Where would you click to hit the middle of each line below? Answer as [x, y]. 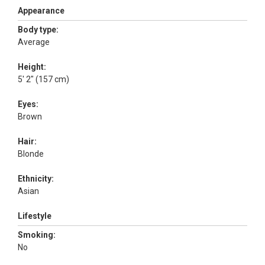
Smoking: [37, 235]
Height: [32, 67]
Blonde [32, 153]
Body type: [38, 29]
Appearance [41, 10]
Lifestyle [35, 216]
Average [35, 42]
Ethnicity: [36, 178]
